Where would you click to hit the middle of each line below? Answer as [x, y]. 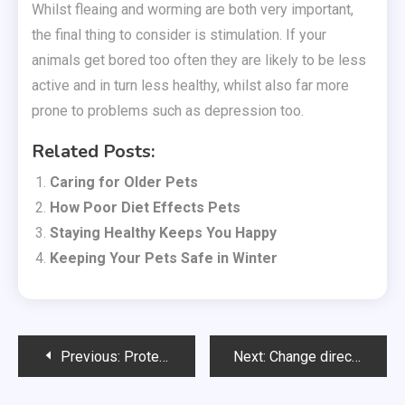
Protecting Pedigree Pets [141, 357]
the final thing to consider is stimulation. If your [179, 35]
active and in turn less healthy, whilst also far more [190, 85]
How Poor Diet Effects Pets [145, 207]
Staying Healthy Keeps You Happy [163, 233]
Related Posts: [93, 151]
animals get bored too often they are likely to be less [199, 60]
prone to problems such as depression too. [168, 111]
